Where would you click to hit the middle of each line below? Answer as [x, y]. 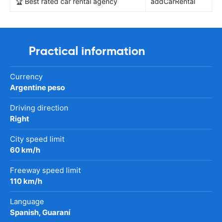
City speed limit [37, 139]
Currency [26, 76]
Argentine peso [37, 87]
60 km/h [25, 150]
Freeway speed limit [45, 170]
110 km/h [26, 181]
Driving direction [39, 108]
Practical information [87, 51]
